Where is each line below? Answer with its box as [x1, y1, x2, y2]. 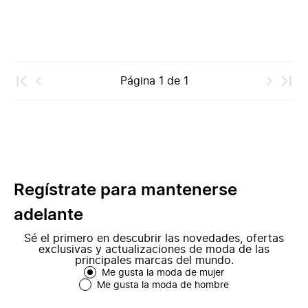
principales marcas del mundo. [74, 255, 234, 266]
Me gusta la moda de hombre [97, 280, 229, 290]
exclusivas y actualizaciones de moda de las [38, 244, 269, 255]
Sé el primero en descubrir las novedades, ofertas [24, 233, 284, 244]
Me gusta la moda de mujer [102, 268, 224, 278]
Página [120, 76, 155, 87]
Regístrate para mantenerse [14, 182, 237, 199]
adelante [14, 207, 83, 223]
